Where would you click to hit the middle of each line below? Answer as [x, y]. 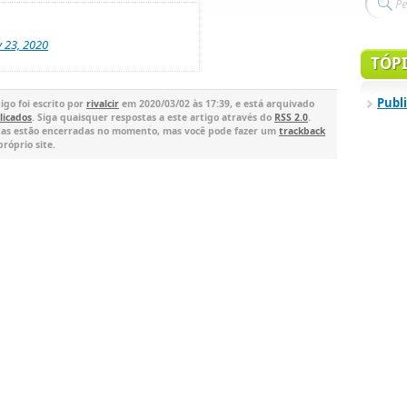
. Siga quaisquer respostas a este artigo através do [153, 118]
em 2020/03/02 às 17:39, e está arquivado [217, 104]
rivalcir [103, 104]
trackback [302, 131]
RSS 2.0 [291, 118]
